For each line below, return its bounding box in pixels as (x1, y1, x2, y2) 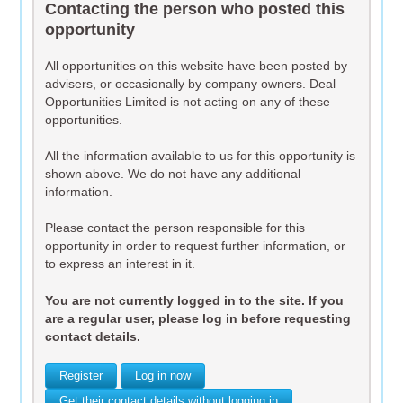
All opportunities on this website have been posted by (45, 58, 348, 73)
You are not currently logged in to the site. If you (45, 292, 345, 308)
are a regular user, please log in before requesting (45, 310, 352, 326)
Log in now (135, 370, 192, 383)
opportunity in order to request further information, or (45, 238, 346, 254)
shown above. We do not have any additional (45, 166, 301, 182)
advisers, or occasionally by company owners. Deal (45, 76, 336, 91)
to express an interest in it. (45, 256, 196, 272)
